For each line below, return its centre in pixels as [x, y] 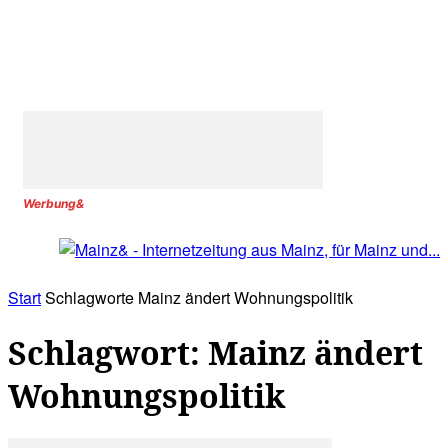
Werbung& [53, 203]
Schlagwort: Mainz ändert [215, 352]
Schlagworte [89, 298]
